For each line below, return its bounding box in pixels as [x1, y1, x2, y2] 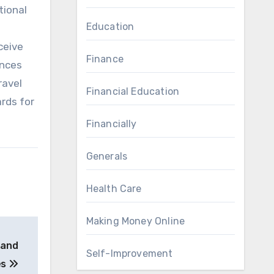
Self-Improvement [86, 248, 173, 259]
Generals [86, 150, 128, 162]
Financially [86, 118, 137, 130]
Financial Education [86, 86, 180, 97]
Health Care [86, 183, 142, 194]
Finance [86, 53, 124, 65]
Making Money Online [86, 215, 185, 227]
